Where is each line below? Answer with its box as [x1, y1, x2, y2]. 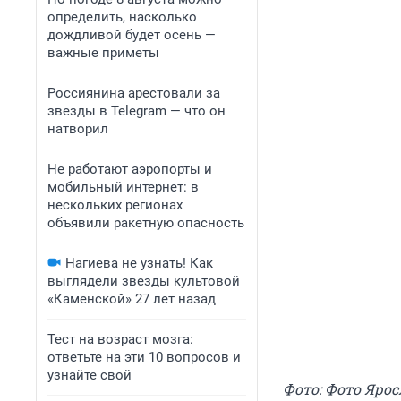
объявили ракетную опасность [47, 215, 244, 231]
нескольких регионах [47, 197, 183, 213]
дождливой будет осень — [47, 27, 216, 43]
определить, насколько [47, 9, 197, 25]
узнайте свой [47, 367, 132, 383]
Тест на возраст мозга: [47, 331, 193, 347]
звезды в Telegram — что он [47, 103, 226, 119]
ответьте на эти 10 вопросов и [47, 349, 241, 365]
